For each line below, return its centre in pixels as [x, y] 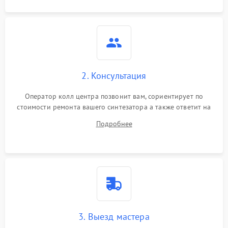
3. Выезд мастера [114, 217]
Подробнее [114, 124]
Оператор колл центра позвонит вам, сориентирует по [114, 96]
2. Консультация [114, 76]
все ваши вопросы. [114, 118]
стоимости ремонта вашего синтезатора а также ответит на [114, 107]
